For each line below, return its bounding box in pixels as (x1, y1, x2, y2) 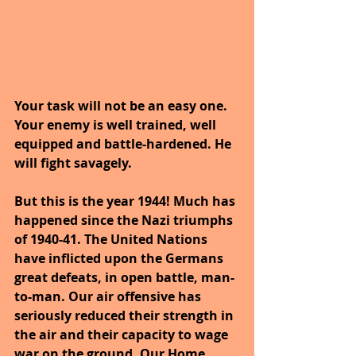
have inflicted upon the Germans (14, 250, 226, 268)
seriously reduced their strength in (14, 307, 237, 325)
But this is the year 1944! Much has (14, 192, 238, 211)
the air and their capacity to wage (14, 326, 231, 344)
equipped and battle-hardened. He (14, 135, 234, 153)
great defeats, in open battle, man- (14, 269, 234, 287)
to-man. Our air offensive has (14, 288, 204, 306)
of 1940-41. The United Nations (14, 230, 211, 249)
